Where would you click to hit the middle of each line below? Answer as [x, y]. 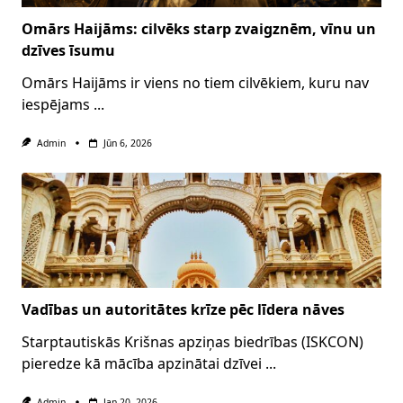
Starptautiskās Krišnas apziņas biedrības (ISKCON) [193, 342]
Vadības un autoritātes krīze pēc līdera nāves [183, 310]
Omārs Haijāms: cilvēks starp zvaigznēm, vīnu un [199, 28]
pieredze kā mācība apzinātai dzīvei [142, 364]
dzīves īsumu [68, 50]
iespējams [56, 104]
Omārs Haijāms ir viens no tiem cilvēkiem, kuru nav [195, 82]
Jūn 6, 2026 [127, 143]
